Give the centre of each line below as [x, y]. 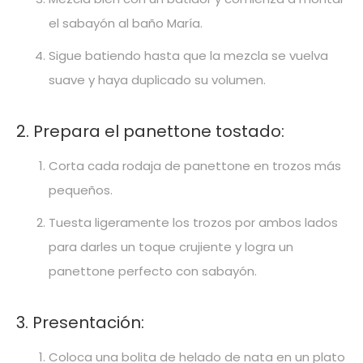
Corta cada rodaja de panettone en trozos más [195, 165]
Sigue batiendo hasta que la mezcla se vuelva [188, 55]
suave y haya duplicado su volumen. [157, 79]
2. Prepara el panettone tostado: [150, 131]
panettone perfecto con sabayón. [153, 271]
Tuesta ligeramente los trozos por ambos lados [193, 222]
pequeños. [81, 190]
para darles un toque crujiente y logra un [171, 246]
